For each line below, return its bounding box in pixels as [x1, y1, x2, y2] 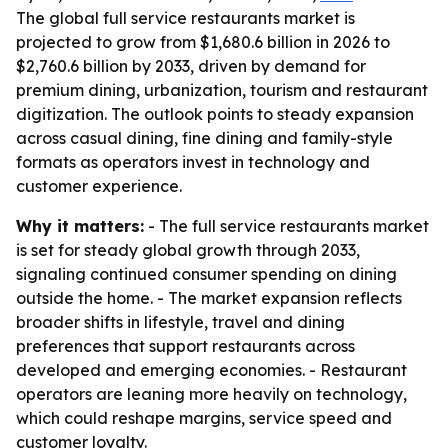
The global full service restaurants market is [16, 8, 355, 28]
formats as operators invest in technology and [16, 152, 370, 172]
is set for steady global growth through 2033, [16, 240, 360, 260]
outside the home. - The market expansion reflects [16, 288, 402, 308]
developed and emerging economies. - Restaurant [16, 360, 407, 380]
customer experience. [16, 176, 182, 196]
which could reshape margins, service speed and [16, 408, 392, 428]
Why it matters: [16, 216, 144, 236]
